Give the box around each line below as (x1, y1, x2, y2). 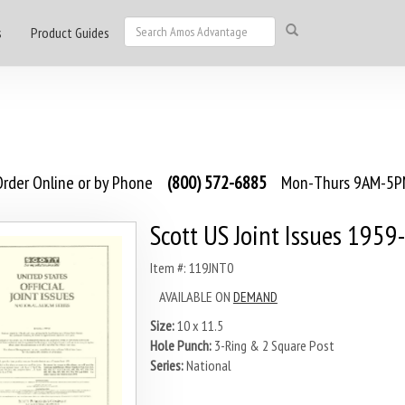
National (183, 356, 231, 374)
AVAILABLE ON (158, 287, 233, 306)
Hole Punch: (149, 336, 212, 354)
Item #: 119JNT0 (149, 259, 233, 277)
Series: (149, 356, 184, 374)
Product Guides (31, 24, 109, 42)
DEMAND (232, 287, 278, 306)
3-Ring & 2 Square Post (211, 336, 334, 354)
